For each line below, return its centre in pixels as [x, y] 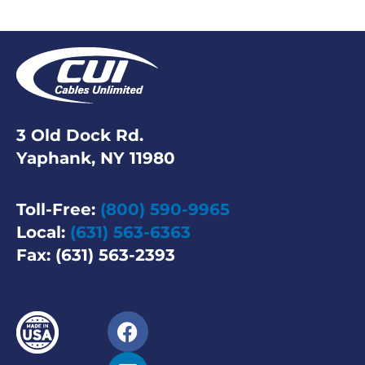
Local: [43, 232]
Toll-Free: [58, 209]
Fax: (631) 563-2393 [96, 255]
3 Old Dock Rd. [80, 135]
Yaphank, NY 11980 [96, 158]
